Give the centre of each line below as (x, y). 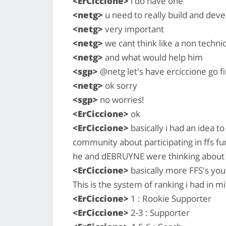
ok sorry (120, 85)
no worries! (121, 99)
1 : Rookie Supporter (170, 198)
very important (133, 29)
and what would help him (153, 57)
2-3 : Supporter (159, 212)
